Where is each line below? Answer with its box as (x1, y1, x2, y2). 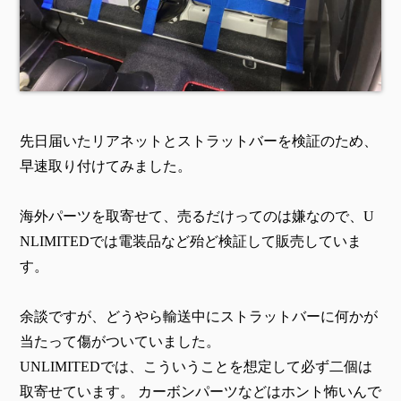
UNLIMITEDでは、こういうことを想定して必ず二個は (20, 358, 372, 374)
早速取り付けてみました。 (20, 158, 192, 174)
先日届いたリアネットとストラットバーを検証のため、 (20, 132, 378, 149)
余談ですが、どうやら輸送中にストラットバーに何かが (20, 308, 378, 324)
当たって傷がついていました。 (20, 333, 220, 349)
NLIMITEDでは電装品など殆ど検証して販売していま (20, 233, 362, 249)
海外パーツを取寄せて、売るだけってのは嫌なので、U (20, 208, 374, 224)
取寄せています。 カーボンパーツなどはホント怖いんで (20, 383, 381, 399)
